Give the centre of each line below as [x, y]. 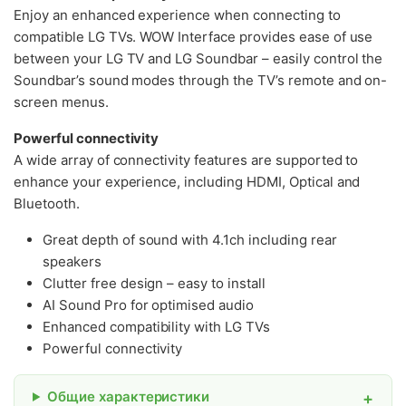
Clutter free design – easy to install [154, 283]
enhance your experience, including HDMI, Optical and [187, 181]
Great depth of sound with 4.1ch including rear [190, 239]
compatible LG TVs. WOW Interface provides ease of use [193, 36]
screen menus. [61, 101]
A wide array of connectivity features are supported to [186, 159]
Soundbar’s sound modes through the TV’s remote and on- [201, 80]
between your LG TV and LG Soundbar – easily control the [198, 58]
